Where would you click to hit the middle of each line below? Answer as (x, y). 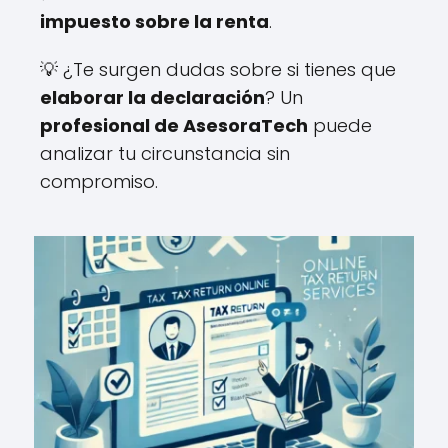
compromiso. (99, 181)
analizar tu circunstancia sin (165, 153)
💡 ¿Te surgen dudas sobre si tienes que (218, 69)
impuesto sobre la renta (154, 21)
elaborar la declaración (152, 97)
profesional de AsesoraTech (174, 125)
